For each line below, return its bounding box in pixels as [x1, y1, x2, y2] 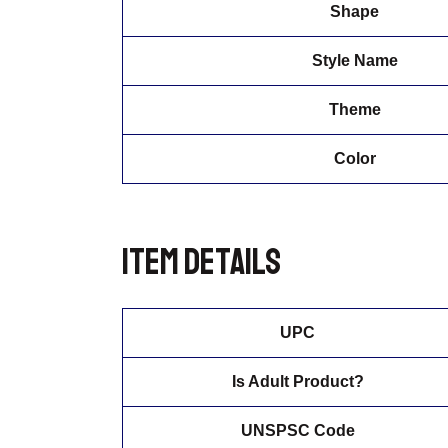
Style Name [311, 51, 398, 69]
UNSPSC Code [240, 422, 355, 440]
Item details [122, 239, 281, 285]
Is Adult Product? [231, 373, 364, 391]
